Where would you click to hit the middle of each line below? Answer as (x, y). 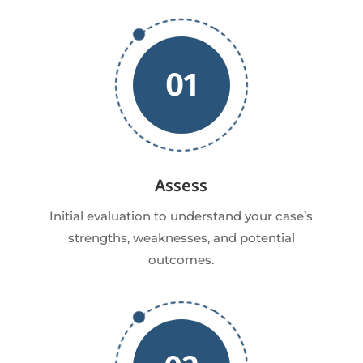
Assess (181, 186)
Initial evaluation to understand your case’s (181, 216)
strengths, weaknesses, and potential (181, 238)
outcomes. (181, 260)
